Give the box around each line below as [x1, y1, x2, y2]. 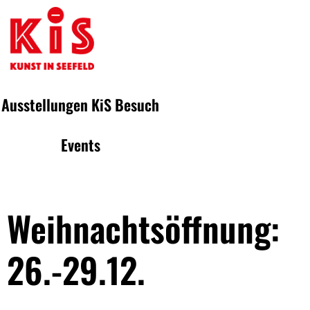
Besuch [115, 93, 160, 116]
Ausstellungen [1, 93, 89, 116]
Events [60, 133, 100, 156]
